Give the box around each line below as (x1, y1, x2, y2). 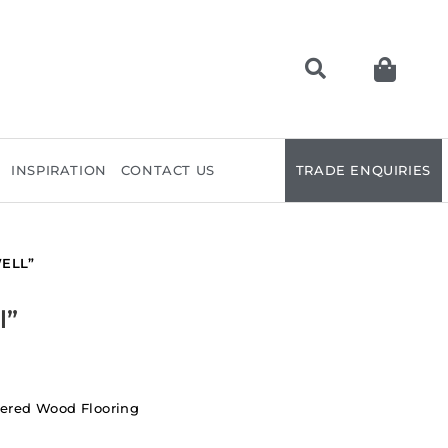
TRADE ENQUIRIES (295, 162, 431, 178)
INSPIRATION (11, 162, 107, 178)
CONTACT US (120, 162, 215, 178)
